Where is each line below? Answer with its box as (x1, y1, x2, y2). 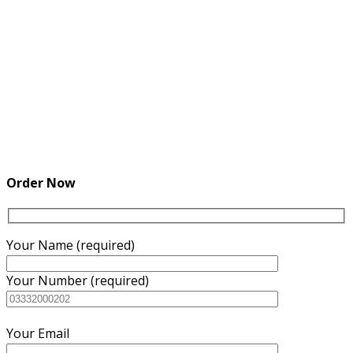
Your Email (6, 324, 69, 342)
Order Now (6, 173, 76, 191)
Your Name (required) (6, 236, 135, 254)
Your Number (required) (6, 271, 149, 289)
